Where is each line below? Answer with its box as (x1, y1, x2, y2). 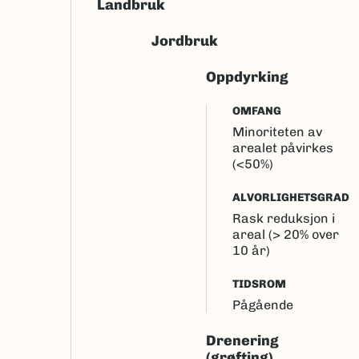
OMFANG (232, 104, 281, 118)
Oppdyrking (206, 68, 288, 86)
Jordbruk (151, 32, 218, 50)
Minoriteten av (232, 124, 322, 139)
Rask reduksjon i (232, 211, 335, 226)
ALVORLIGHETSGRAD (232, 191, 349, 204)
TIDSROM (232, 277, 286, 291)
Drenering (206, 332, 279, 349)
